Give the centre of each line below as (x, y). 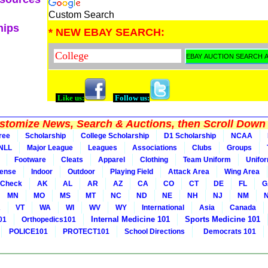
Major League (50, 148)
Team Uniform (207, 160)
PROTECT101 (86, 232)
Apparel (112, 160)
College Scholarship (115, 136)
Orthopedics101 (49, 220)
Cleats (72, 160)
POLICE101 (28, 232)
